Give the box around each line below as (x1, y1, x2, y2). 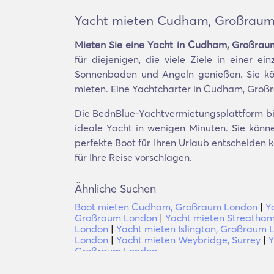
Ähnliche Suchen (75, 182, 156, 196)
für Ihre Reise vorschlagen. (75, 151, 192, 163)
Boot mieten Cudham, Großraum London (75, 201, 257, 213)
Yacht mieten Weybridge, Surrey (116, 234, 261, 246)
